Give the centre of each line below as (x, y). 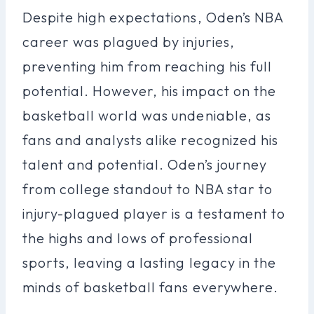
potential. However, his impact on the (149, 90)
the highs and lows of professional (138, 238)
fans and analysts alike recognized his (150, 139)
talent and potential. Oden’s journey (145, 164)
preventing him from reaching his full (147, 66)
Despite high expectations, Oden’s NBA (153, 17)
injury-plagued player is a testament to (154, 213)
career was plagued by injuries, (129, 41)
